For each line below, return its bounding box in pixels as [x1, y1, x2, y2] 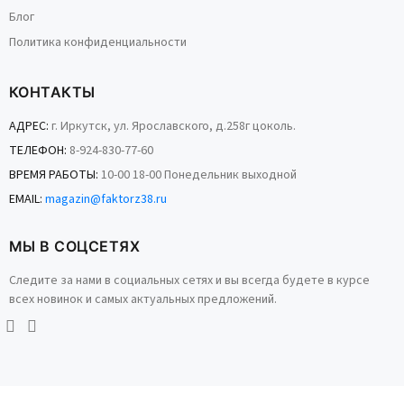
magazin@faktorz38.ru [45, 190, 167, 208]
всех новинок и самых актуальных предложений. [9, 290, 277, 308]
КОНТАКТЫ [9, 83, 96, 101]
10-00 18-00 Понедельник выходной [98, 166, 297, 184]
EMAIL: [9, 190, 42, 208]
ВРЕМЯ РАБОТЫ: [9, 166, 98, 184]
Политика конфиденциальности [9, 33, 187, 51]
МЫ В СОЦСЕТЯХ [9, 237, 141, 255]
